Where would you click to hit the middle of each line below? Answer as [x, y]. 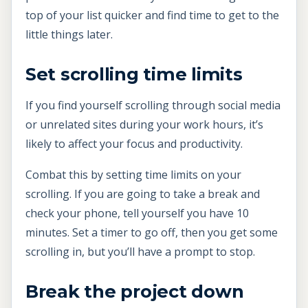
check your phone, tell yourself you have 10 [137, 213]
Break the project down [135, 291]
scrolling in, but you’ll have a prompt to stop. [140, 252]
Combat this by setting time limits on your [133, 175]
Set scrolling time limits [134, 74]
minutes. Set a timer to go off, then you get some [152, 233]
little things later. [69, 34]
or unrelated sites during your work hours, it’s [144, 124]
